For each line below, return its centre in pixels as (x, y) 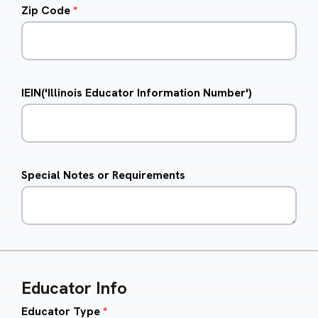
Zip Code (47, 11)
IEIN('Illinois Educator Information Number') (137, 93)
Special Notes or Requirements (103, 175)
